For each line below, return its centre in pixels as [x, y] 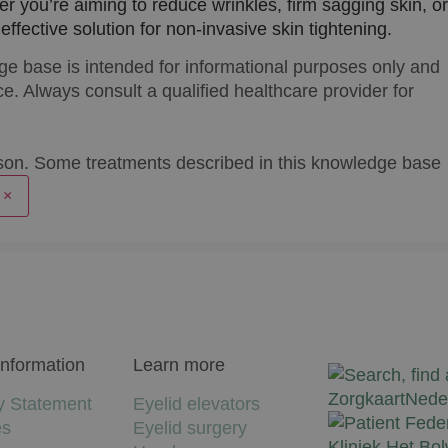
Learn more [179, 365]
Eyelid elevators [197, 403]
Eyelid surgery [190, 427]
